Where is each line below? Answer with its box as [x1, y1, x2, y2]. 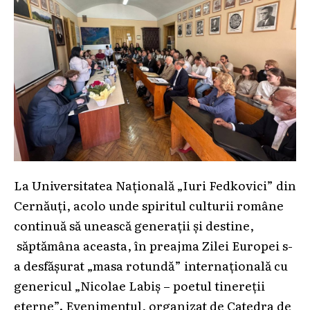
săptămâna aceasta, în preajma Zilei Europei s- [14, 236, 293, 255]
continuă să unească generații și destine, [14, 216, 254, 235]
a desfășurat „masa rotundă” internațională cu [14, 256, 288, 275]
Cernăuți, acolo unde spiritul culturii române [14, 196, 284, 215]
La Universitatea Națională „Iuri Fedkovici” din [14, 176, 296, 194]
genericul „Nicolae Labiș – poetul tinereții [14, 276, 265, 295]
